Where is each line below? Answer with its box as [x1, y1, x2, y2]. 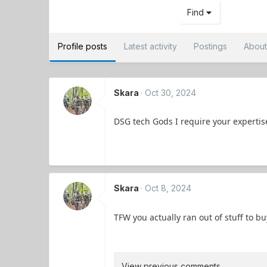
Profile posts [58, 41, 108, 52]
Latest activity [124, 41, 178, 52]
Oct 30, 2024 [145, 88, 197, 98]
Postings [194, 41, 228, 52]
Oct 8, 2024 [145, 183, 192, 194]
